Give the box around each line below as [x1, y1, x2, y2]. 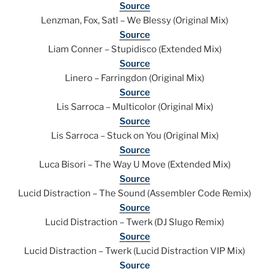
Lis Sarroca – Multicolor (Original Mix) [56, 101, 213, 113]
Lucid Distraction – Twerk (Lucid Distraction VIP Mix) [24, 246, 245, 257]
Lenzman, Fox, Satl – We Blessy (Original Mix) [41, 15, 228, 26]
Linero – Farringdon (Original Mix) [65, 73, 204, 84]
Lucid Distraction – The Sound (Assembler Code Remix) [18, 188, 251, 199]
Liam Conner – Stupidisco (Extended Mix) [47, 44, 222, 55]
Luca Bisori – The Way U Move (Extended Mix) [38, 159, 231, 171]
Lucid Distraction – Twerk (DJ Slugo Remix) [45, 217, 224, 228]
